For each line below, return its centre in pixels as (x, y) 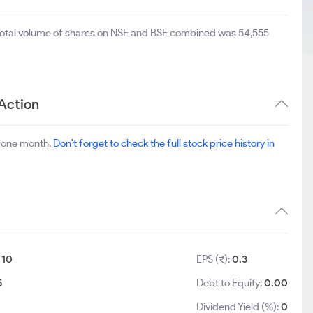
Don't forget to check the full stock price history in (164, 143)
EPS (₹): (214, 259)
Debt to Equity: (231, 283)
